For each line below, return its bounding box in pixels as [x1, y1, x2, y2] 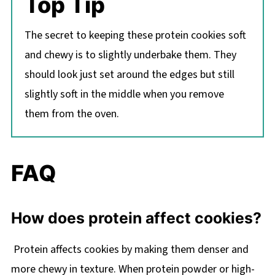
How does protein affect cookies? [10, 208, 261, 227]
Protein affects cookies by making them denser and [10, 241, 249, 257]
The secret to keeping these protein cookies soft [24, 27, 246, 43]
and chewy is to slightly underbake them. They [24, 47, 236, 63]
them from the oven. [24, 106, 119, 122]
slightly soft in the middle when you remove [24, 86, 224, 102]
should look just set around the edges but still [24, 66, 234, 82]
